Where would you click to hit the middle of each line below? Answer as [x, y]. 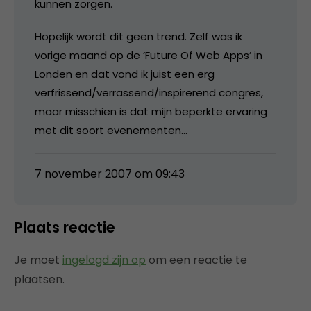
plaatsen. [39, 279]
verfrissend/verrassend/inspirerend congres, [149, 92]
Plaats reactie [65, 227]
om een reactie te [196, 260]
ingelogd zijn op [104, 260]
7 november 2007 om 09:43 [110, 174]
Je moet [38, 260]
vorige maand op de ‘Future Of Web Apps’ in [149, 55]
